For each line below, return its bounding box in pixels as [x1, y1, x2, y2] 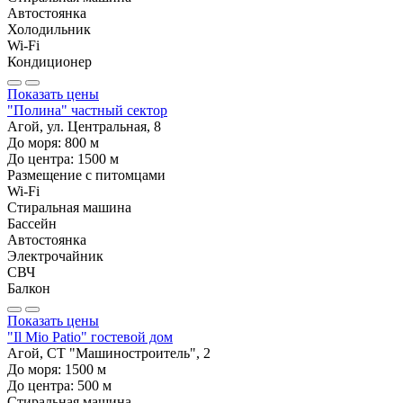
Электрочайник [7, 248, 103, 264]
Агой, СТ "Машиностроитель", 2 [7, 345, 210, 362]
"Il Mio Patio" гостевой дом [7, 329, 173, 345]
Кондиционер [7, 54, 92, 70]
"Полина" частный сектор [7, 103, 167, 119]
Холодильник [7, 22, 91, 38]
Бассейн [7, 216, 57, 232]
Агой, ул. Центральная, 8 [7, 119, 161, 135]
